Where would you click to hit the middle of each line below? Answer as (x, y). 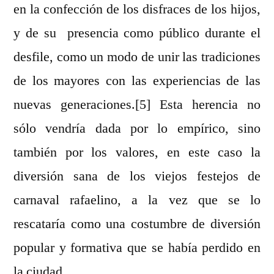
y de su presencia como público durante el (137, 33)
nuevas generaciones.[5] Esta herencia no (137, 105)
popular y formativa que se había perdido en (137, 248)
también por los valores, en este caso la (137, 153)
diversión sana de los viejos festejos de (137, 176)
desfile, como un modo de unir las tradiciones (137, 57)
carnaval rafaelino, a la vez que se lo (137, 200)
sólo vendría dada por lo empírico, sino (137, 129)
